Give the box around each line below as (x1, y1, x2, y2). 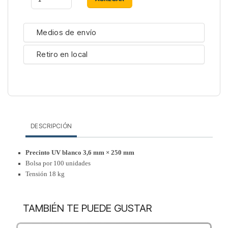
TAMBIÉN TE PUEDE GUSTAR (23, 202, 152, 215)
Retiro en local (37, 49, 88, 60)
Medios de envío (37, 27, 97, 38)
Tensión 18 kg (25, 170, 65, 178)
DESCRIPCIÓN (31, 122, 72, 130)
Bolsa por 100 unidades (25, 159, 91, 167)
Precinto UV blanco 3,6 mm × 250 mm (25, 149, 134, 157)
